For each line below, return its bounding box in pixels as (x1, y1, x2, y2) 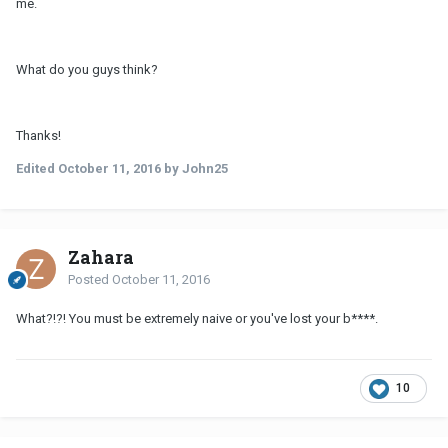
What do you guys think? (16, 62, 158, 78)
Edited (16, 161, 58, 177)
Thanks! (16, 128, 61, 144)
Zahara (68, 245, 134, 270)
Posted (68, 272, 112, 288)
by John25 (161, 161, 228, 177)
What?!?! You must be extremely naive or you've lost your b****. (16, 311, 378, 327)
